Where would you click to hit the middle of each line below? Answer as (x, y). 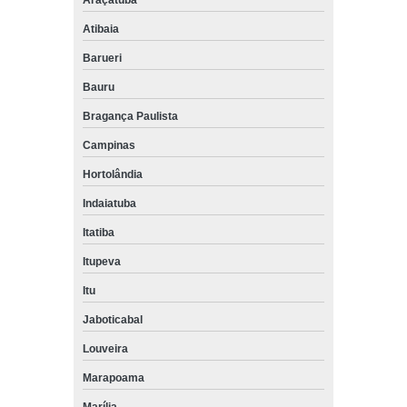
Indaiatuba (110, 203)
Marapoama (114, 377)
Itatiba (99, 232)
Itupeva (103, 261)
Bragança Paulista (131, 116)
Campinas (109, 145)
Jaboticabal (114, 319)
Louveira (106, 348)
